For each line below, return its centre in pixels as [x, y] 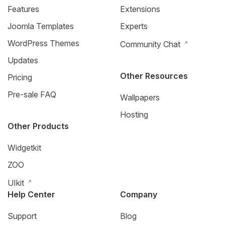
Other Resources [154, 76]
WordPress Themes [43, 43]
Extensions [140, 9]
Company [139, 194]
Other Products [38, 126]
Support [22, 216]
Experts [134, 26]
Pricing [20, 77]
